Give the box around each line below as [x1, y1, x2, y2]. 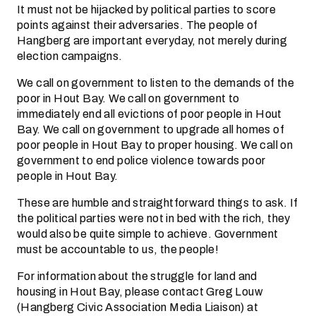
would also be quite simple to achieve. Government [17, 225, 279, 243]
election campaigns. [17, 47, 123, 65]
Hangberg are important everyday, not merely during [17, 32, 287, 49]
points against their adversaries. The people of [17, 16, 258, 34]
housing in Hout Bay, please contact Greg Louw [17, 283, 263, 300]
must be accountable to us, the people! [17, 241, 219, 258]
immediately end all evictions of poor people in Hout [17, 105, 282, 123]
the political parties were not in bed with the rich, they [17, 209, 291, 227]
